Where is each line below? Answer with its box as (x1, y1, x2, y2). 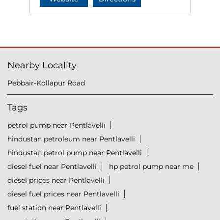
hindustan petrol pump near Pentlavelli (7, 148, 142, 158)
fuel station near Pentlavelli (7, 203, 101, 213)
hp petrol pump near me (109, 162, 193, 171)
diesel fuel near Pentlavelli (7, 162, 97, 171)
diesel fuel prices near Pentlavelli (7, 190, 119, 199)
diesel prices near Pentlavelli (7, 176, 105, 185)
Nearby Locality (7, 60, 77, 71)
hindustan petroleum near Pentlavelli (7, 135, 135, 144)
